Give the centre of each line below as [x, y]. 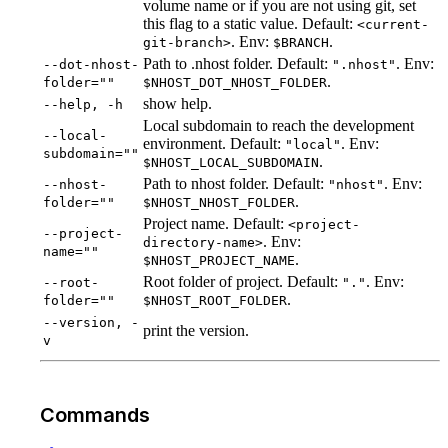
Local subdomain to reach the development [278, 126]
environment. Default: [214, 144]
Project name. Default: [215, 224]
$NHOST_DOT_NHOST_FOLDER [235, 83]
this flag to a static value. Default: [250, 24]
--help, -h [83, 105]
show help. [177, 104]
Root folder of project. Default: [242, 282]
